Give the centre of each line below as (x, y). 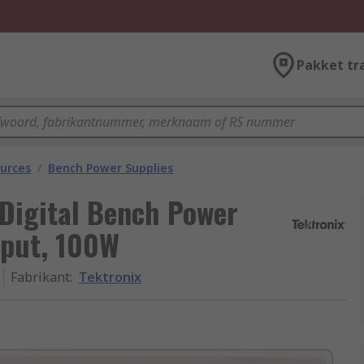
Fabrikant (40, 277)
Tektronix (110, 277)
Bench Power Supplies (110, 168)
